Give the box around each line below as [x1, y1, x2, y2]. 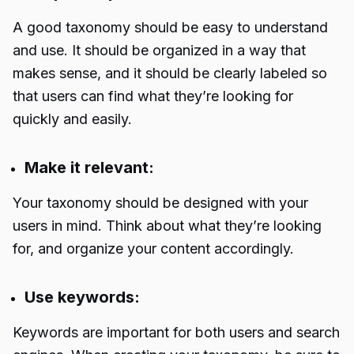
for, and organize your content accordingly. [13, 240, 294, 257]
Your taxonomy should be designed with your [13, 194, 308, 211]
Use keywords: [24, 288, 144, 307]
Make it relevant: [24, 158, 158, 177]
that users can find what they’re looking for [13, 88, 293, 104]
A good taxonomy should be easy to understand [13, 19, 328, 36]
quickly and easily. [13, 111, 132, 127]
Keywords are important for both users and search [13, 324, 340, 341]
